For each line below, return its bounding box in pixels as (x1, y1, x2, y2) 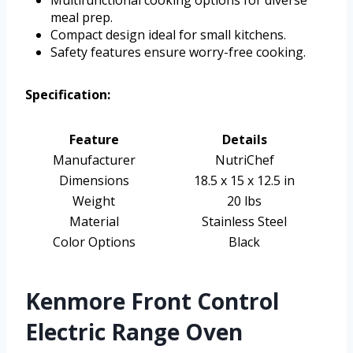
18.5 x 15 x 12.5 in (194, 171, 295, 189)
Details (221, 130, 267, 148)
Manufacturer (52, 150, 136, 169)
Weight (72, 191, 115, 210)
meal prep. (50, 8, 113, 26)
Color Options (52, 232, 136, 251)
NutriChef (214, 150, 274, 169)
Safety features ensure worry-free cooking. (50, 43, 306, 61)
